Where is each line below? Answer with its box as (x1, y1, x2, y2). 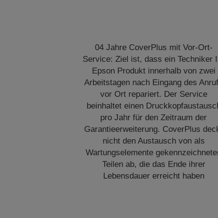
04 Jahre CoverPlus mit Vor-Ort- (94, 43, 213, 52)
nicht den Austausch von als (102, 136, 205, 145)
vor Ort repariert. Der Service (100, 90, 207, 99)
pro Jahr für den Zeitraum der (100, 113, 207, 122)
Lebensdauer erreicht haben (103, 171, 204, 181)
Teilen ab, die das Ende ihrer (102, 160, 205, 169)
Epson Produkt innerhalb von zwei (91, 66, 216, 75)
